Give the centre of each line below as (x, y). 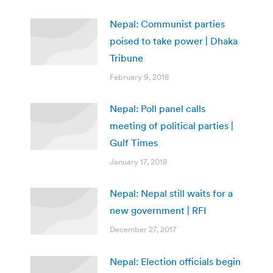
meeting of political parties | (172, 125)
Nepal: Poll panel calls (158, 108)
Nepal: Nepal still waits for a (171, 193)
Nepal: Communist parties (167, 23)
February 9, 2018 (139, 77)
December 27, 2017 (143, 229)
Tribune (126, 58)
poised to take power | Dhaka (174, 41)
